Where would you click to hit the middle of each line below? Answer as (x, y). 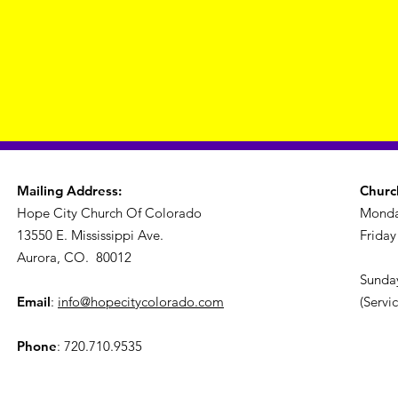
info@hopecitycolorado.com (141, 302)
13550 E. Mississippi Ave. (90, 235)
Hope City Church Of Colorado (109, 213)
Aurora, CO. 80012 (74, 258)
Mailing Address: (69, 191)
